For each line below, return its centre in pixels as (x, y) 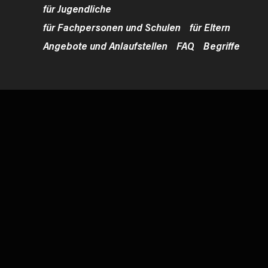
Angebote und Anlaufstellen (105, 45)
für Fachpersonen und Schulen (112, 27)
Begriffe (222, 45)
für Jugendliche (77, 8)
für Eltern (210, 27)
